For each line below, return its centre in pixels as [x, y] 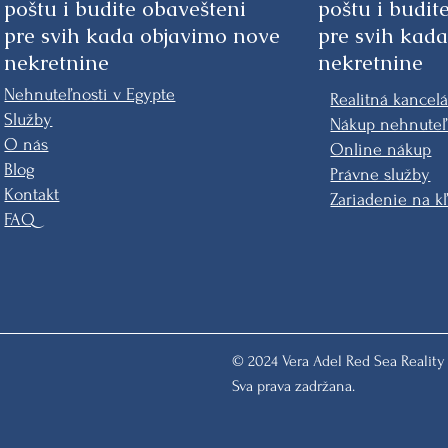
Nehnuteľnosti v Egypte [90, 94]
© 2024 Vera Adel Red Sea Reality [338, 361]
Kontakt [32, 194]
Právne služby [380, 174]
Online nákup [381, 149]
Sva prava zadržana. [293, 386]
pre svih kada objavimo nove [142, 35]
